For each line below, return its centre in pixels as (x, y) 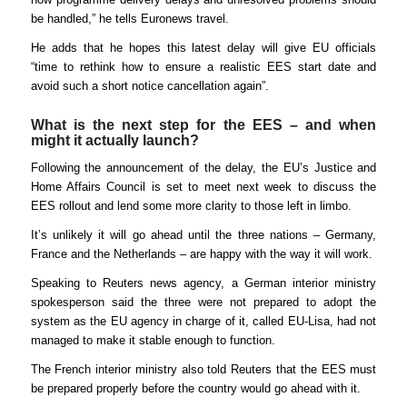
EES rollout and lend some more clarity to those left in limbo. (191, 205)
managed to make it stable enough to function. (153, 340)
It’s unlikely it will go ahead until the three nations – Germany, (203, 234)
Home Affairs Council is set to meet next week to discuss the (203, 186)
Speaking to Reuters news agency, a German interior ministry (203, 283)
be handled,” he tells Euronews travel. (129, 18)
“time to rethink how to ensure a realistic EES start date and (203, 66)
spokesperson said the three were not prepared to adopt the (203, 302)
